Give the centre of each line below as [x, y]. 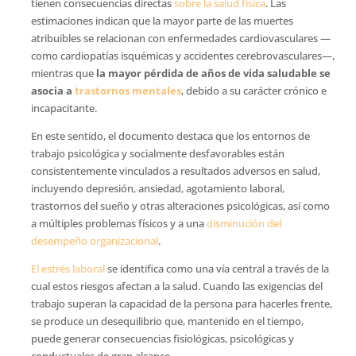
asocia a [52, 90]
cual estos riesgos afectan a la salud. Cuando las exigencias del [176, 286]
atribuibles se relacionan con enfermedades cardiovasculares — [180, 38]
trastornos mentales [128, 90]
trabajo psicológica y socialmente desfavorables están [157, 153]
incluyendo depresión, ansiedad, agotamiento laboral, [157, 188]
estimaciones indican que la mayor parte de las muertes [162, 20]
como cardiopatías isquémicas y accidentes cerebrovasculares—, [182, 55]
